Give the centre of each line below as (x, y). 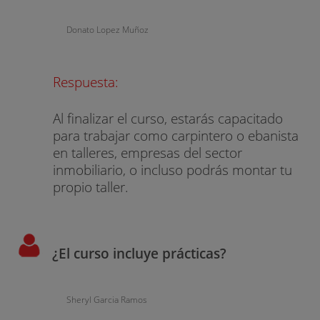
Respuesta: (86, 82)
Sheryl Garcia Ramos (106, 300)
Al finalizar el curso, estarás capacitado (168, 119)
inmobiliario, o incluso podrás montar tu (173, 170)
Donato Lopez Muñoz (107, 29)
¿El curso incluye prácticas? (139, 253)
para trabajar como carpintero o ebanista (176, 136)
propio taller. (91, 187)
